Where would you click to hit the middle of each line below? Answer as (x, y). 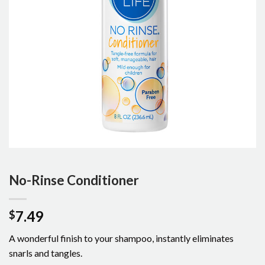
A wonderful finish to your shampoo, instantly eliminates (121, 238)
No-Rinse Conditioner (74, 180)
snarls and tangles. (46, 253)
